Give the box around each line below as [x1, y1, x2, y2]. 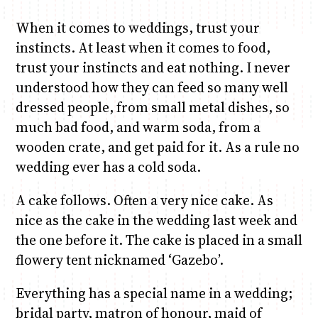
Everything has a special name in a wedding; [15, 284, 292, 303]
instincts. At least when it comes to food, [15, 38, 270, 57]
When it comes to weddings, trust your [15, 18, 260, 38]
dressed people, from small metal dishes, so [15, 98, 290, 117]
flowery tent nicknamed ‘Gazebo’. [15, 251, 224, 270]
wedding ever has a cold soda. [15, 158, 201, 177]
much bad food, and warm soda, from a [15, 118, 261, 137]
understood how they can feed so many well [15, 78, 288, 97]
